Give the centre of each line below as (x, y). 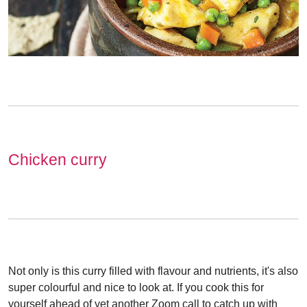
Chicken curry (58, 159)
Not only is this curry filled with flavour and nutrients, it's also (153, 271)
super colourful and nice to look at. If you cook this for (136, 287)
